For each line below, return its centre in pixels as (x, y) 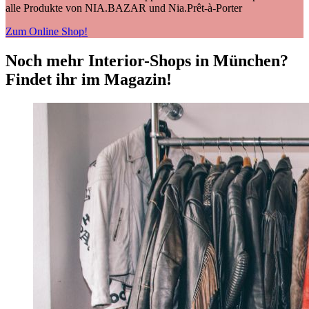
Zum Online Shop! (47, 31)
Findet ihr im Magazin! (89, 79)
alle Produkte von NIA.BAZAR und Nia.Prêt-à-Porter (124, 8)
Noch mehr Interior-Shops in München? (147, 60)
